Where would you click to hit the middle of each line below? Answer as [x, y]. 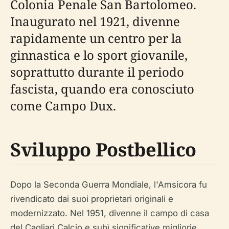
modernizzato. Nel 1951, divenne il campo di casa [110, 213]
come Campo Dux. [63, 106]
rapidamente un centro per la [96, 38]
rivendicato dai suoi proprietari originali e [92, 199]
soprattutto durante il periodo [97, 72]
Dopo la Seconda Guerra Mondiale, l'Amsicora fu [109, 185]
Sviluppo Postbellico [103, 150]
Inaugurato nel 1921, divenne [95, 21]
